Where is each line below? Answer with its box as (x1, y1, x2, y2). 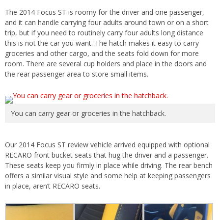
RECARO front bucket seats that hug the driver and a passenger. (5, 150, 208, 160)
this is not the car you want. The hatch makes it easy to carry (5, 38, 199, 48)
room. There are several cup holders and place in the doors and (5, 58, 207, 68)
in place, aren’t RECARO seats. (5, 181, 100, 191)
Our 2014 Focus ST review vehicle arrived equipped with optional (5, 139, 210, 149)
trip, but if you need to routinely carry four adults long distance (5, 27, 203, 37)
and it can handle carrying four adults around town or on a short (5, 17, 209, 27)
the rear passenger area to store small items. (5, 69, 148, 79)
